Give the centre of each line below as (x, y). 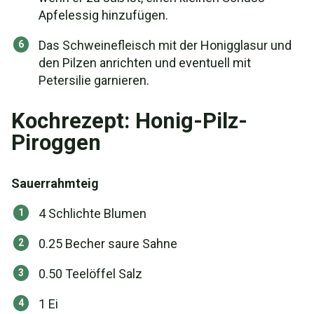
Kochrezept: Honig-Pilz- (129, 121)
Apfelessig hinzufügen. (103, 15)
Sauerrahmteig (55, 183)
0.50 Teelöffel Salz (90, 274)
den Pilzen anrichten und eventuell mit (145, 63)
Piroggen (56, 143)
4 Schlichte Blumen (93, 213)
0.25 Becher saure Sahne (108, 244)
